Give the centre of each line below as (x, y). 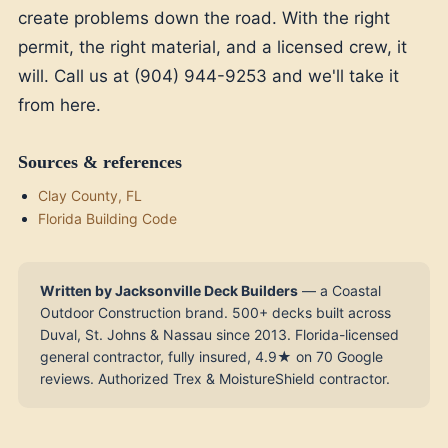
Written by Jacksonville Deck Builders (169, 290)
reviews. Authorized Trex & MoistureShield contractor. (215, 378)
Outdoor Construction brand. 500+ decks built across (215, 312)
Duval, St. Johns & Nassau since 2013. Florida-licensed (219, 334)
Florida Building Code (107, 218)
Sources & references (100, 161)
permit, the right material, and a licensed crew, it (212, 46)
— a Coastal (339, 290)
